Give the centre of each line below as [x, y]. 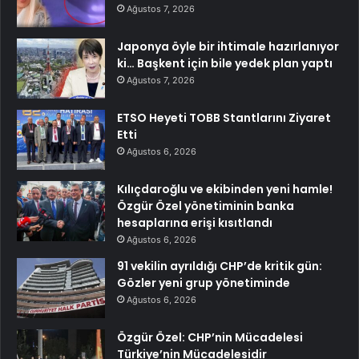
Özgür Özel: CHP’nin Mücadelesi [210, 338]
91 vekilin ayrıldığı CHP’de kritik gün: [220, 266]
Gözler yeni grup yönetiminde [204, 283]
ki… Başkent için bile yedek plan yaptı [225, 64]
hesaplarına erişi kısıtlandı [195, 223]
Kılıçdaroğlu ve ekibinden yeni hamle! [225, 190]
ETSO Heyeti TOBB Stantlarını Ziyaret [224, 118]
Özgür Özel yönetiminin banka [206, 206]
